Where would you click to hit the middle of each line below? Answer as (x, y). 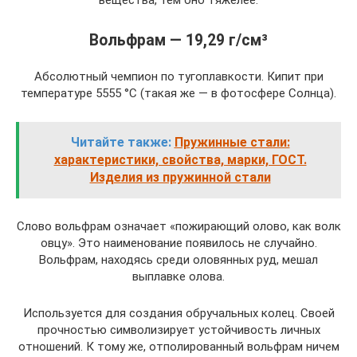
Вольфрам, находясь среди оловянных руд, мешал (178, 259)
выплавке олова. (178, 276)
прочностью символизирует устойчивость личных (178, 330)
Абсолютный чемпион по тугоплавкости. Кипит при (178, 76)
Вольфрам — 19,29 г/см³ (178, 40)
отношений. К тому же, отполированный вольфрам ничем (178, 346)
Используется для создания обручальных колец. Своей (178, 313)
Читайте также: (121, 142)
